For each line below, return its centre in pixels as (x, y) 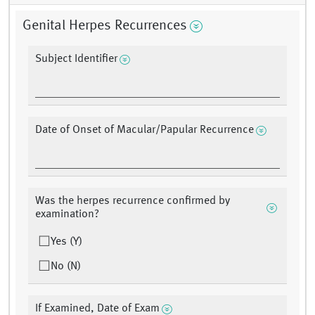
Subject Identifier (76, 59)
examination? (67, 215)
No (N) (66, 267)
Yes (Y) (66, 242)
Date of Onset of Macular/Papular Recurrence (144, 130)
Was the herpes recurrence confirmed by (133, 201)
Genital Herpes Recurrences (105, 26)
